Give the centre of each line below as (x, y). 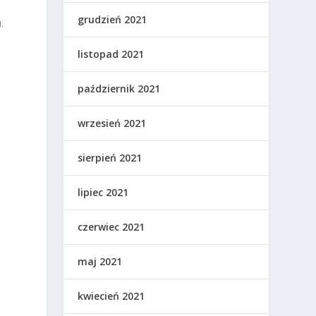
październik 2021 (119, 89)
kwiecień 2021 (111, 296)
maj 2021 (100, 261)
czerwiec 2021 (111, 227)
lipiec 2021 (103, 192)
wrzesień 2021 (112, 123)
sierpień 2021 (110, 158)
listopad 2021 (111, 54)
